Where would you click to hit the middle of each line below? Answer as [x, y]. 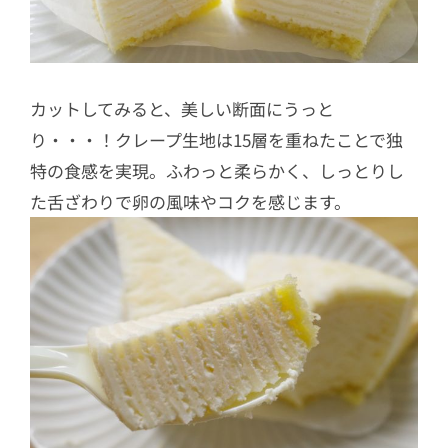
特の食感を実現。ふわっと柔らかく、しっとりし [217, 171]
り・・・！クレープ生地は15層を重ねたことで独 [216, 140]
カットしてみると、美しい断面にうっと [182, 109]
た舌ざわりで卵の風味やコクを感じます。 [190, 202]
